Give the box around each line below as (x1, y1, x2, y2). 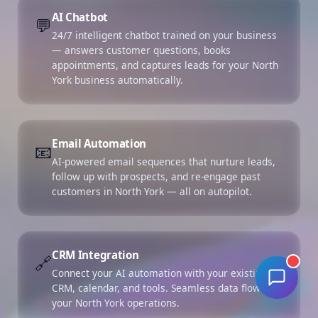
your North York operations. (52, 295, 180, 309)
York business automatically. (52, 72, 183, 87)
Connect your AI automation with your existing (52, 265, 267, 280)
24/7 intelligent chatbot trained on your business (52, 28, 277, 42)
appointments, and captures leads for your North (52, 57, 278, 72)
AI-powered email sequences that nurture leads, (52, 154, 275, 168)
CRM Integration (52, 247, 139, 262)
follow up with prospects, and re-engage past (52, 169, 261, 183)
